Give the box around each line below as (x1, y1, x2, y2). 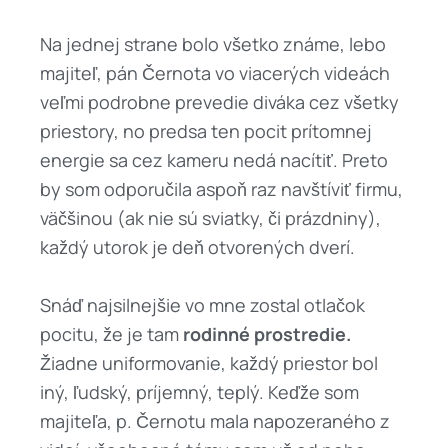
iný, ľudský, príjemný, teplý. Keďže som (40, 380, 359, 405)
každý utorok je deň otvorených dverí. (40, 235, 355, 260)
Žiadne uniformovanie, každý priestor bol (40, 351, 378, 376)
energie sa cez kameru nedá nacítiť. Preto (40, 148, 388, 173)
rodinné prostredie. (179, 322, 351, 347)
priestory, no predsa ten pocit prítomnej (40, 119, 372, 144)
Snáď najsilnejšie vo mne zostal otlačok (40, 293, 365, 318)
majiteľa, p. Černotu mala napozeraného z (40, 409, 390, 434)
